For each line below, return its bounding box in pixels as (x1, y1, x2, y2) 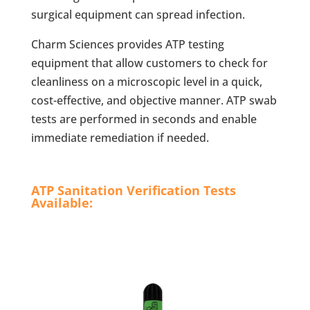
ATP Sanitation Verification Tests (30, 182, 236, 199)
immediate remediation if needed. (30, 130, 209, 145)
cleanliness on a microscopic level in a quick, (30, 74, 262, 89)
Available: (30, 194, 93, 211)
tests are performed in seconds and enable (30, 111, 257, 127)
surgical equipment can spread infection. (30, 7, 245, 22)
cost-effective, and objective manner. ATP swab (30, 93, 277, 108)
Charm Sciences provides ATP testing (30, 37, 224, 52)
